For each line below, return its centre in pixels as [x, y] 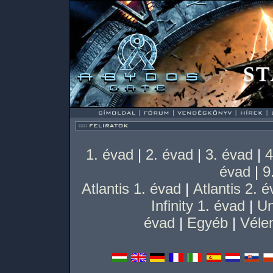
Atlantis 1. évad [131, 189]
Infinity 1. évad [198, 206]
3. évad [229, 154]
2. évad [169, 154]
